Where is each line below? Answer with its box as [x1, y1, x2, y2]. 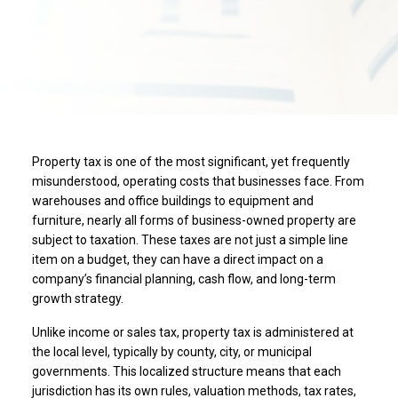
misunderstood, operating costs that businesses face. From [31, 173, 364, 188]
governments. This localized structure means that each [31, 363, 341, 378]
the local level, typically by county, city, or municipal [31, 344, 312, 359]
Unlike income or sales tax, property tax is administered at [31, 324, 354, 339]
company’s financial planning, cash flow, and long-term [31, 271, 336, 286]
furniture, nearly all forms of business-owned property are [31, 212, 356, 227]
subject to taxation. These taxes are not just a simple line [31, 232, 348, 247]
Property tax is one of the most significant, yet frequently [31, 154, 350, 169]
